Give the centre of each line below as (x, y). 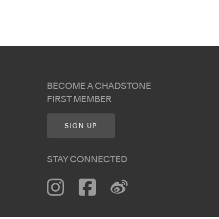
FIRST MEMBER (79, 99)
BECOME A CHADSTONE (99, 86)
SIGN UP (81, 126)
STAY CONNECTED (87, 159)
